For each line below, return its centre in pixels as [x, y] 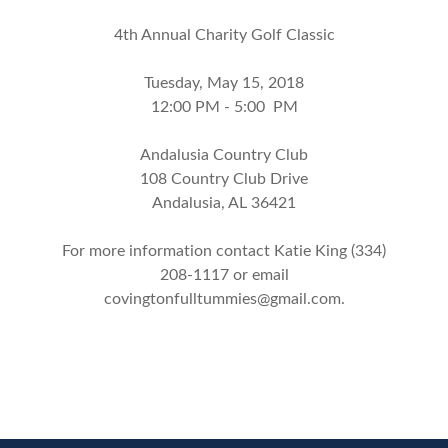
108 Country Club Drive [224, 178]
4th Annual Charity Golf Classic [224, 34]
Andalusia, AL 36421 [224, 202]
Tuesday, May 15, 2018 [224, 82]
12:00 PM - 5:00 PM [224, 106]
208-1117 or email [224, 274]
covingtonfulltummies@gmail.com [222, 298]
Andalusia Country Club [224, 154]
